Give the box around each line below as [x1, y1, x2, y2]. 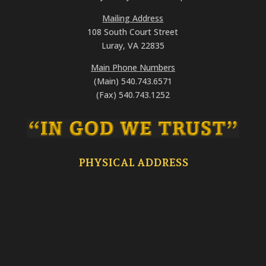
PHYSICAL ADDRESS [79, 156, 189, 169]
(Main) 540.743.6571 [93, 75, 172, 87]
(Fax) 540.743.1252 [96, 89, 170, 100]
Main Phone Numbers [90, 62, 175, 73]
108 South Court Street [87, 26, 179, 37]
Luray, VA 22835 [101, 40, 164, 51]
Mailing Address [102, 12, 164, 24]
